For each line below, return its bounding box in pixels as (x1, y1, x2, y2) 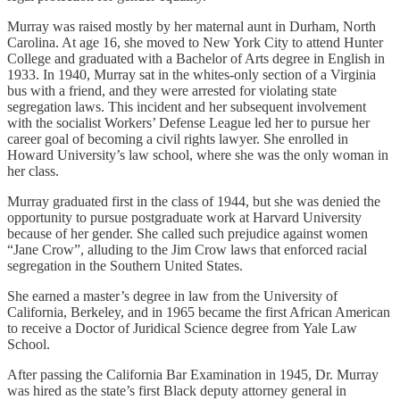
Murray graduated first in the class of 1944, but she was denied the (7, 194, 380, 210)
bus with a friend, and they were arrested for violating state (7, 83, 337, 99)
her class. (7, 163, 59, 179)
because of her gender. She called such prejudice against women (7, 226, 368, 242)
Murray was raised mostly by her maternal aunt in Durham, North (7, 19, 376, 35)
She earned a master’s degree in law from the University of (7, 288, 337, 304)
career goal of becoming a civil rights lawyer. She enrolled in (7, 131, 348, 147)
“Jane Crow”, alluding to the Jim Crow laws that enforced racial (7, 242, 367, 258)
